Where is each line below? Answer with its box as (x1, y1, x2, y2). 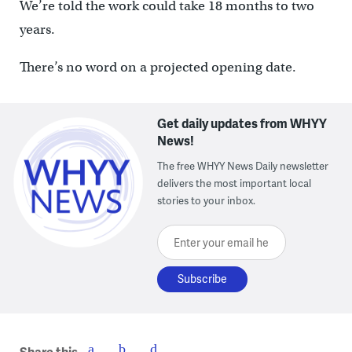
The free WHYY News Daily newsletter (157, 159, 329, 174)
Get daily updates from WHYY (157, 114, 328, 133)
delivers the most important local (157, 176, 312, 191)
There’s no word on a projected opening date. (19, 59, 296, 76)
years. (19, 21, 55, 38)
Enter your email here (157, 226, 278, 245)
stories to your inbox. (157, 193, 256, 208)
